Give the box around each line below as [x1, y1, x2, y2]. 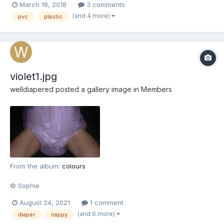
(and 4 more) [72, 12, 111, 20]
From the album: [10, 162, 62, 170]
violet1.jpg [10, 70, 57, 82]
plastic [44, 13, 62, 20]
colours [62, 162, 85, 170]
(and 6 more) [77, 210, 116, 218]
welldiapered [10, 84, 53, 93]
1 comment [88, 198, 123, 207]
